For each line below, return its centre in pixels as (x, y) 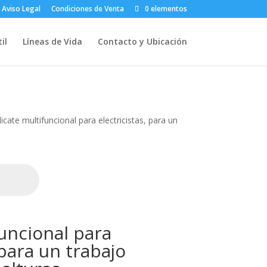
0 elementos (166, 9)
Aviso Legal (21, 9)
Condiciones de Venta (87, 9)
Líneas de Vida (52, 41)
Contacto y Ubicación (142, 41)
